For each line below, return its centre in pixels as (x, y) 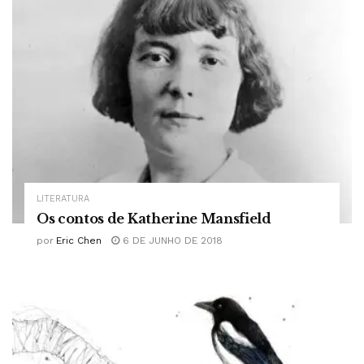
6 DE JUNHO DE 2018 (171, 240)
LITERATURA (63, 198)
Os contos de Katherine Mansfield (154, 218)
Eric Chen (79, 240)
